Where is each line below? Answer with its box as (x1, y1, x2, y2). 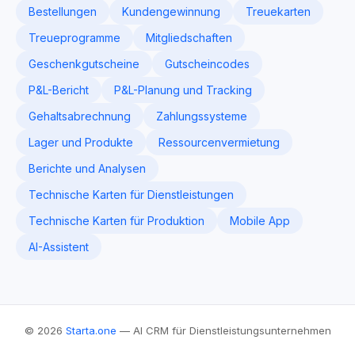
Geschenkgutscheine (29, 57, 139, 71)
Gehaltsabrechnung (29, 109, 131, 123)
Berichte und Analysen (29, 162, 146, 175)
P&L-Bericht (29, 83, 89, 97)
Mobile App (230, 214, 290, 227)
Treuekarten (246, 5, 311, 18)
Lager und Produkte (29, 136, 133, 149)
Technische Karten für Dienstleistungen (29, 188, 234, 201)
